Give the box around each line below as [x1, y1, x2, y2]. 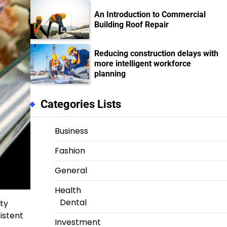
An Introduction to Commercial [94, 9, 206, 19]
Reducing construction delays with [94, 49, 219, 59]
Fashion [54, 145, 85, 157]
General [54, 165, 87, 177]
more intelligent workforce [94, 59, 192, 69]
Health [54, 184, 81, 197]
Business [54, 125, 88, 137]
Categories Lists [40, 98, 121, 111]
